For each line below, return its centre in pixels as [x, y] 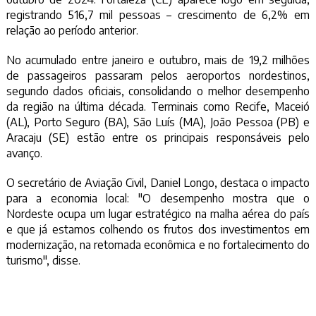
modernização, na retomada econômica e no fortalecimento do [158, 245]
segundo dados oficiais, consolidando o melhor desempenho [158, 91]
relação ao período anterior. [72, 31]
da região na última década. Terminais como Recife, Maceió [158, 107]
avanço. [24, 153]
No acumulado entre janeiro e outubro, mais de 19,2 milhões [158, 60]
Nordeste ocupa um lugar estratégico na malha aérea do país [158, 214]
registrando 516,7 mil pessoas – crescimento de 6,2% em [158, 15]
